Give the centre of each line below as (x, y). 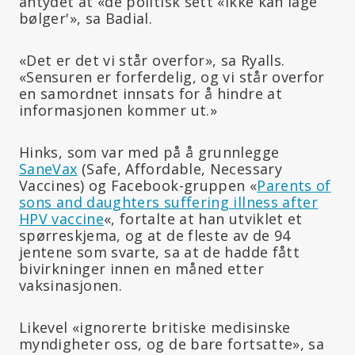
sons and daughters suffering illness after (169, 202)
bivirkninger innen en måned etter (141, 268)
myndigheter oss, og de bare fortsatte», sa (172, 344)
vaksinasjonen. (71, 285)
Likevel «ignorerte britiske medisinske (155, 327)
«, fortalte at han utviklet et (203, 218)
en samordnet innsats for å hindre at (151, 93)
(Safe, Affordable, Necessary (179, 168)
